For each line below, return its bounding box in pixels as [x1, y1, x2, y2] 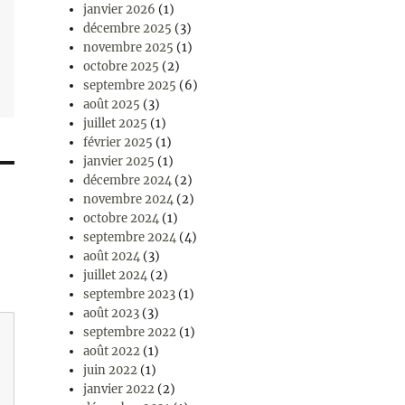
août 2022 [83, 343, 141, 359]
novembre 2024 [83, 191, 174, 207]
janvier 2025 [83, 153, 155, 169]
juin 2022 [83, 362, 138, 378]
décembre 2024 [83, 172, 173, 188]
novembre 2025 [83, 39, 174, 55]
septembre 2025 [83, 77, 177, 93]
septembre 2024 [83, 229, 177, 245]
